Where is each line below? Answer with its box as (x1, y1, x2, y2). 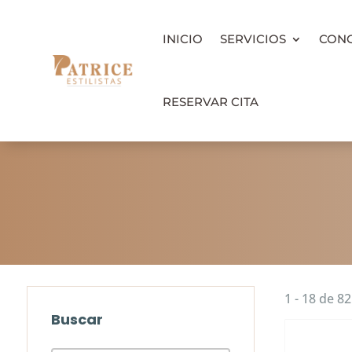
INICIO (162, 31, 203, 46)
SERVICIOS (219, 31, 286, 46)
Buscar (50, 309, 103, 329)
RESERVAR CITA (162, 94, 258, 109)
